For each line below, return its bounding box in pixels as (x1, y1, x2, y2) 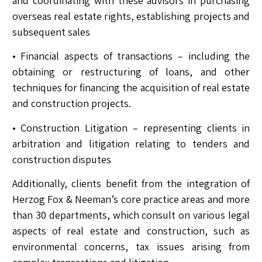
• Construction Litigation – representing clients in (12, 120, 250, 135)
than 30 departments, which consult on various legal (12, 208, 250, 222)
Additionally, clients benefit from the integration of (12, 177, 250, 191)
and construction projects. (12, 96, 131, 111)
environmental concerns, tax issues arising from (12, 240, 250, 254)
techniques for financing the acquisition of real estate (12, 81, 250, 95)
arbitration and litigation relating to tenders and (12, 136, 250, 150)
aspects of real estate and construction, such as (12, 224, 250, 238)
